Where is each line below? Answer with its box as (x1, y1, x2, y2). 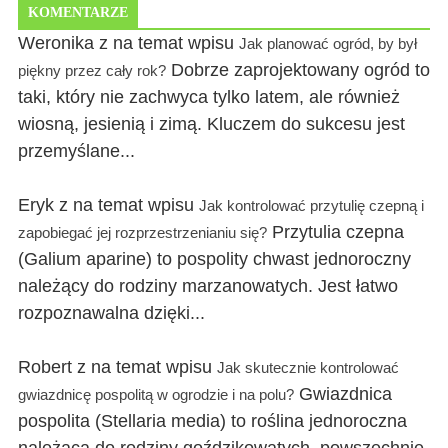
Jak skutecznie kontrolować (217, 358, 399, 376)
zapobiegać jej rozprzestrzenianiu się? (18, 223, 267, 241)
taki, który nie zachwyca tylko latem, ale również (18, 86, 400, 107)
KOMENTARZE (28, 4, 128, 20)
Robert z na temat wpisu (18, 356, 217, 377)
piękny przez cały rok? (18, 61, 166, 79)
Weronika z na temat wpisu (18, 32, 239, 53)
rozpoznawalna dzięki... (18, 302, 205, 323)
